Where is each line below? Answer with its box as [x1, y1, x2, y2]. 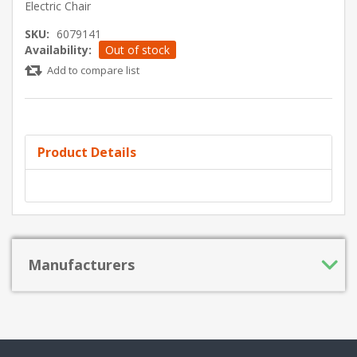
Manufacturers [28, 254, 135, 274]
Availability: [25, 41, 92, 57]
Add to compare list [47, 62, 139, 77]
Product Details [37, 143, 136, 161]
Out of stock [105, 41, 170, 57]
